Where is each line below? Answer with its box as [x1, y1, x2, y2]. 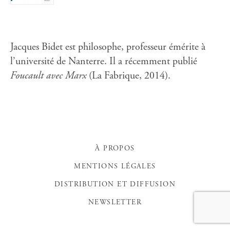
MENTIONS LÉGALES [74, 163, 156, 170]
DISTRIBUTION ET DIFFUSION [54, 181, 176, 188]
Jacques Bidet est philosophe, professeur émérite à [10, 42, 205, 53]
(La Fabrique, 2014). [86, 71, 170, 82]
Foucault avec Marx [10, 71, 86, 82]
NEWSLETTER [88, 199, 142, 206]
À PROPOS [95, 145, 135, 152]
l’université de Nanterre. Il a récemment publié [10, 56, 200, 67]
